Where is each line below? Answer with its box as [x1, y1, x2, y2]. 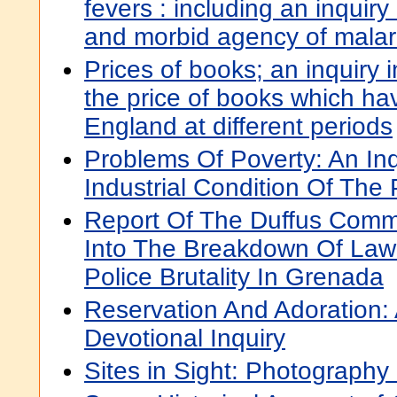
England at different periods [84, 113, 393, 140]
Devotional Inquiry [84, 324, 285, 352]
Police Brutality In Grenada [84, 263, 384, 291]
